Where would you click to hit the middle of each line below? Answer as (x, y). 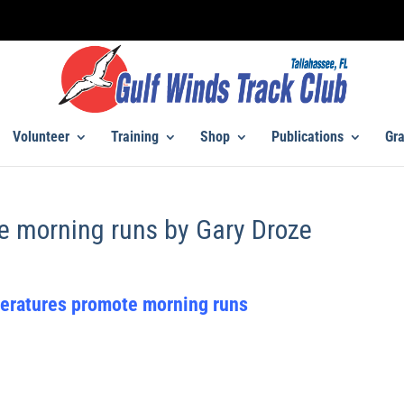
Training (134, 136)
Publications (307, 136)
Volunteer (41, 136)
